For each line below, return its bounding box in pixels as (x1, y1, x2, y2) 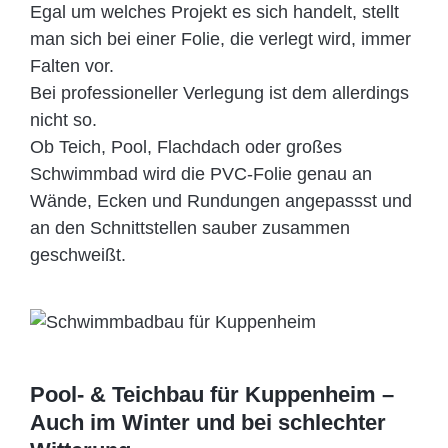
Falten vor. (30, 56, 114, 77)
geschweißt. (30, 245, 126, 266)
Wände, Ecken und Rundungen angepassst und (30, 191, 412, 212)
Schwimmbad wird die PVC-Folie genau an (30, 164, 372, 185)
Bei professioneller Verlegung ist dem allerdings (30, 83, 409, 104)
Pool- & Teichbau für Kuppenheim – (30, 381, 394, 407)
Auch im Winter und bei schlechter (30, 409, 386, 435)
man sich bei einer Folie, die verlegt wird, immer (30, 29, 411, 50)
